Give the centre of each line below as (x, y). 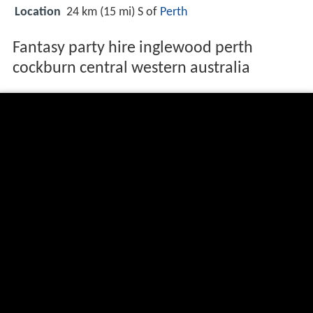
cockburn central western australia (131, 69)
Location (38, 13)
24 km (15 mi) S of (113, 13)
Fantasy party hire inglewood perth (132, 49)
